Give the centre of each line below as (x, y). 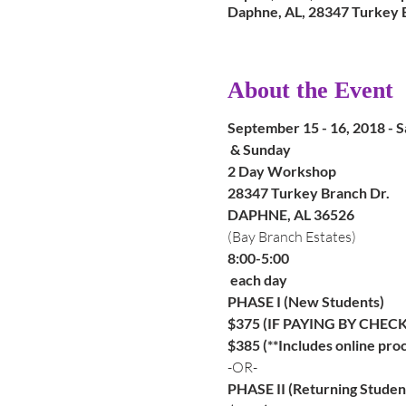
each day (258, 280)
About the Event (310, 90)
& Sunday (260, 149)
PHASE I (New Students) (305, 301)
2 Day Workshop (281, 171)
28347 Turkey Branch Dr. (308, 193)
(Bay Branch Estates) (291, 237)
